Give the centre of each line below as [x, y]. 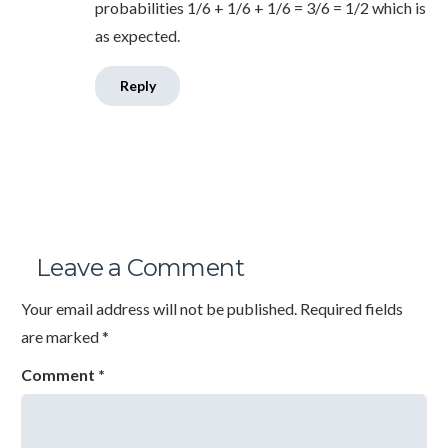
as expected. [137, 36]
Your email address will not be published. [159, 309]
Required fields [351, 309]
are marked [61, 337]
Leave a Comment [140, 268]
